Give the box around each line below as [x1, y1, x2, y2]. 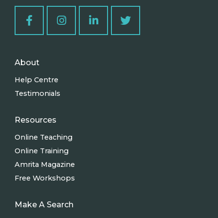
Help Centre [15, 75, 58, 85]
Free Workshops [15, 174, 75, 183]
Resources [15, 115, 56, 125]
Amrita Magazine [15, 160, 75, 169]
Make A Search [15, 200, 73, 210]
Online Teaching [15, 133, 73, 142]
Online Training [15, 146, 69, 156]
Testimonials [15, 89, 60, 98]
